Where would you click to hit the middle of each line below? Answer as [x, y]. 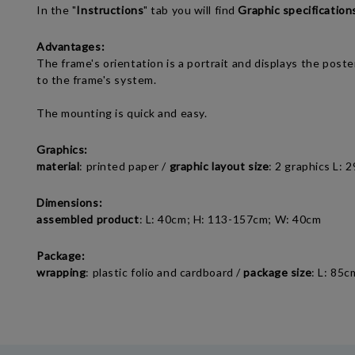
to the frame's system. [97, 80]
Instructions [110, 10]
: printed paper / [124, 166]
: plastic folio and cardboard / [165, 272]
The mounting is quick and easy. [122, 113]
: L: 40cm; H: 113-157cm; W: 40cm [230, 219]
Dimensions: [70, 202]
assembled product [88, 219]
